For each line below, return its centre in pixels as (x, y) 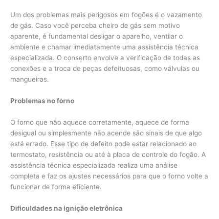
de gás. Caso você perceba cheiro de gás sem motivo (95, 26)
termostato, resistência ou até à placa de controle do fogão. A (108, 154)
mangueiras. (30, 79)
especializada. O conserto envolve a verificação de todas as (105, 58)
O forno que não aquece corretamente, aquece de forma (100, 122)
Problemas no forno (43, 100)
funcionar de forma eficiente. (56, 186)
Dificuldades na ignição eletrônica (67, 208)
